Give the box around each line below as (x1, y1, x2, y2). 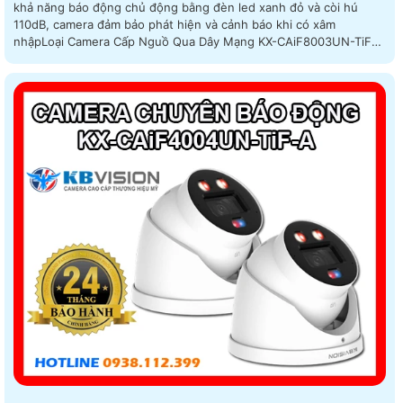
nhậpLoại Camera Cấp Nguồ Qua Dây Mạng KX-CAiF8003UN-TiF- (13, 34, 377, 49)
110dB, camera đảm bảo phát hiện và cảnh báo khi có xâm (13, 17, 336, 32)
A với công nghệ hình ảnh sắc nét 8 (13, 51, 213, 67)
